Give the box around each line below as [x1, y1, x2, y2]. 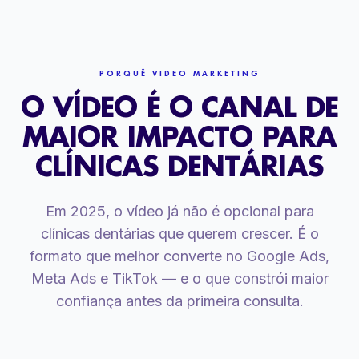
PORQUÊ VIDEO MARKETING [99, 67, 260, 79]
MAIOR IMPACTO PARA [22, 118, 337, 154]
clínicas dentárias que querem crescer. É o [40, 224, 319, 242]
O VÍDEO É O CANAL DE [20, 88, 339, 124]
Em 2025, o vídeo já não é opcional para [45, 202, 314, 220]
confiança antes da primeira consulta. [55, 292, 304, 309]
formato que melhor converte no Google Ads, [30, 247, 329, 264]
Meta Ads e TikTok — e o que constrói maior [30, 269, 329, 287]
